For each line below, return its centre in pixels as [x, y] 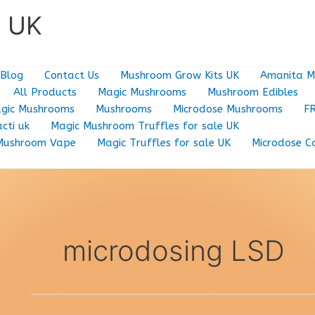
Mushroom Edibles [253, 92]
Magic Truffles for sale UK [164, 143]
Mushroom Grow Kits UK [180, 75]
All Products [45, 92]
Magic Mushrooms [142, 92]
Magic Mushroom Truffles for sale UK [145, 126]
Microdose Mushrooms [228, 109]
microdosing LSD [174, 251]
